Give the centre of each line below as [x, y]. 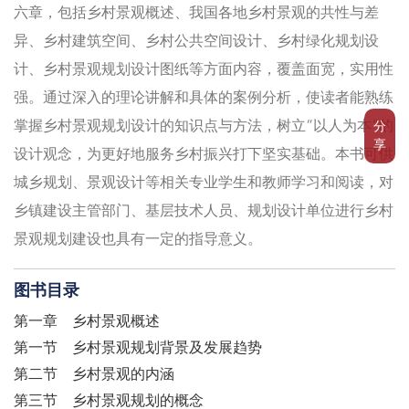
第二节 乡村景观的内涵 [94, 376]
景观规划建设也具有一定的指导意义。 [138, 241]
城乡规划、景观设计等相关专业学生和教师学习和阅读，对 [204, 184]
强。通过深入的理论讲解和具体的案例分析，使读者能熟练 [204, 99]
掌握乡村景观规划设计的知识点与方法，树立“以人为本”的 [204, 127]
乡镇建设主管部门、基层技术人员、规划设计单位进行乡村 [204, 212]
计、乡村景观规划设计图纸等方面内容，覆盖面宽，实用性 [204, 71]
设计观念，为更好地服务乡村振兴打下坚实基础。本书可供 [204, 156]
